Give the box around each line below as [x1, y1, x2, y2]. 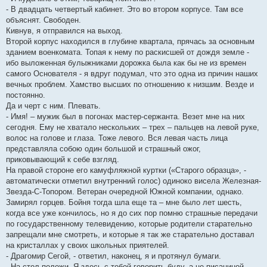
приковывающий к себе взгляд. [6, 155, 119, 164]
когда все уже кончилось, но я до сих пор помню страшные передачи [6, 209, 257, 218]
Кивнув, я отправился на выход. [6, 26, 123, 36]
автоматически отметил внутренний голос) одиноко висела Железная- [6, 176, 261, 186]
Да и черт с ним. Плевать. [6, 101, 101, 111]
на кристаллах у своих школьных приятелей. [6, 241, 169, 250]
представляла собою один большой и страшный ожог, [6, 144, 201, 154]
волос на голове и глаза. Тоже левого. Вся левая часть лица [6, 133, 228, 143]
